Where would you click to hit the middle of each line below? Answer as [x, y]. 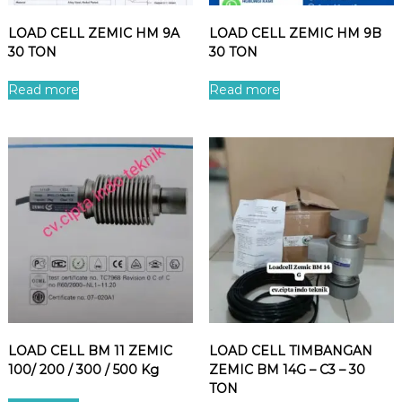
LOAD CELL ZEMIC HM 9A [93, 34]
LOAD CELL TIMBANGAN [290, 350]
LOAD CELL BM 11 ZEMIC [90, 350]
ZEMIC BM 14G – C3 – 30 [287, 369]
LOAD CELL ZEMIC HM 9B [295, 34]
